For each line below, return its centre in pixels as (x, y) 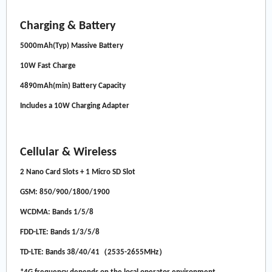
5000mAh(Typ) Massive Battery (72, 46)
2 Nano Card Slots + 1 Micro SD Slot (78, 172)
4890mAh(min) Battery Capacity (73, 86)
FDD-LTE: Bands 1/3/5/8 (60, 233)
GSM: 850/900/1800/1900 (65, 192)
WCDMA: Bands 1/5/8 (57, 212)
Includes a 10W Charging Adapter (75, 106)
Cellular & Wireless (69, 153)
